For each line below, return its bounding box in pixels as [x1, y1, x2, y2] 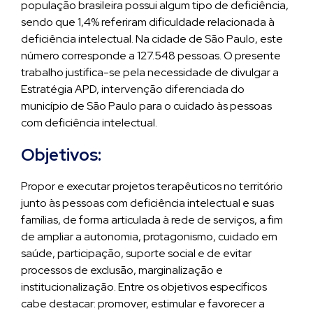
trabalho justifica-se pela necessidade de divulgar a [21, 65, 279, 80]
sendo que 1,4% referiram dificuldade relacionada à [21, 15, 275, 29]
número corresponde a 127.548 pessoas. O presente [21, 48, 281, 63]
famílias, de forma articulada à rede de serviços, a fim [21, 212, 283, 227]
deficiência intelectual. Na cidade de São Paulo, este [21, 31, 283, 46]
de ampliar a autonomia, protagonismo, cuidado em [21, 229, 277, 244]
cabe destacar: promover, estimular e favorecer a [21, 296, 265, 311]
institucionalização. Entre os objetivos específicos [21, 279, 267, 294]
